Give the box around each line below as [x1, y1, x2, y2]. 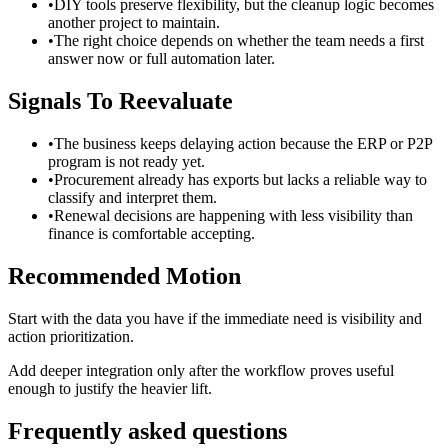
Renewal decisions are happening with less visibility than [54, 207, 413, 225]
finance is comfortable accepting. [48, 225, 255, 243]
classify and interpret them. [48, 189, 217, 207]
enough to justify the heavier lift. [8, 380, 212, 397]
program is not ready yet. [48, 153, 205, 171]
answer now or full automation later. [48, 50, 275, 68]
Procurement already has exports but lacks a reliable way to [54, 171, 427, 189]
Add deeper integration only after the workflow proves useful [8, 362, 394, 379]
